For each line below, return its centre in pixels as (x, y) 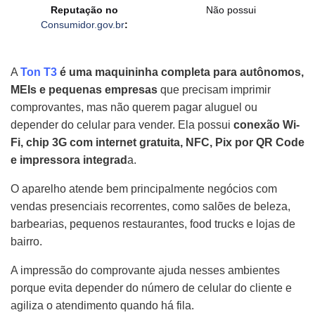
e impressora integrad (69, 160)
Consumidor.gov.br (82, 25)
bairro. (26, 242)
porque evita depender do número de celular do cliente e (151, 288)
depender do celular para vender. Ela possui (122, 125)
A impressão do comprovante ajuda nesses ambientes (145, 271)
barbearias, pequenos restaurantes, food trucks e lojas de (153, 224)
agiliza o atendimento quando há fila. (102, 306)
